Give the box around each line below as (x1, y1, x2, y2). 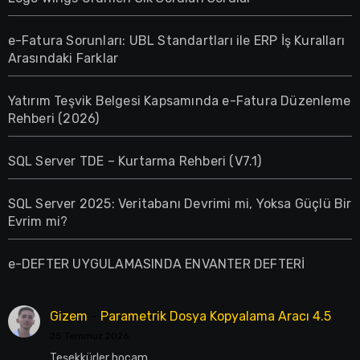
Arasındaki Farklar (7, 51, 119, 67)
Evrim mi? (7, 214, 68, 230)
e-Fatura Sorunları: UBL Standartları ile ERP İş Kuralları (7, 33, 345, 49)
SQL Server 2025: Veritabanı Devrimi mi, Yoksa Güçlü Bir (7, 196, 352, 212)
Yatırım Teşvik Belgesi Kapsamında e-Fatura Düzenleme (7, 93, 350, 109)
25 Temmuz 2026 (49, 330, 129, 342)
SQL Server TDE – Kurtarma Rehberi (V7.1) (7, 153, 262, 170)
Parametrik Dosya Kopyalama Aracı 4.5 (100, 309, 331, 325)
